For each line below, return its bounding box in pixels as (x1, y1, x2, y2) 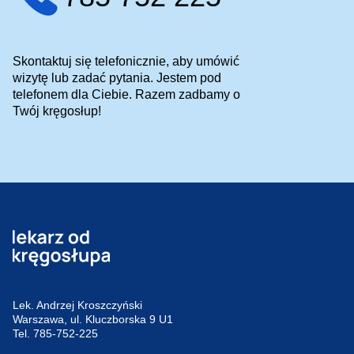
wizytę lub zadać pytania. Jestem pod (13, 71, 221, 85)
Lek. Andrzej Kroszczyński (13, 299, 149, 312)
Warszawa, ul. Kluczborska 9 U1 (13, 313, 179, 326)
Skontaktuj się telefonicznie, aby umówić (13, 55, 239, 69)
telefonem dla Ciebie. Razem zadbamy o (13, 88, 240, 102)
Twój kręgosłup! (13, 104, 101, 119)
